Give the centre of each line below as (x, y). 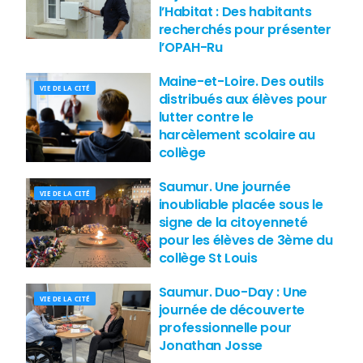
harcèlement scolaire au (237, 135)
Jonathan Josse (211, 345)
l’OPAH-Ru (190, 47)
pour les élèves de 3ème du (246, 240)
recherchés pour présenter (245, 29)
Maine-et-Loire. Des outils (241, 81)
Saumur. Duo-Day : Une (233, 292)
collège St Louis (208, 258)
